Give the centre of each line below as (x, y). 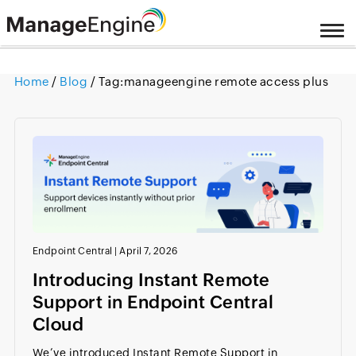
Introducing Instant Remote (151, 281)
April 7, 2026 (149, 252)
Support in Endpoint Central (153, 303)
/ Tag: (107, 81)
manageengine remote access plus (226, 81)
